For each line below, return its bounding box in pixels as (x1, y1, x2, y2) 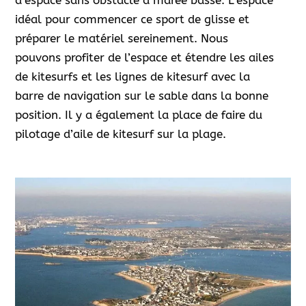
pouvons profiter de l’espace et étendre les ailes (15, 51, 275, 65)
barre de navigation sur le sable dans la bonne (15, 89, 269, 103)
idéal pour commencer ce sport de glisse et (15, 12, 250, 27)
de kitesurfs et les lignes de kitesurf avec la (15, 70, 251, 84)
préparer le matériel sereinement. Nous (15, 31, 229, 46)
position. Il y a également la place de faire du (15, 108, 263, 122)
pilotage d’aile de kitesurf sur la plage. (15, 127, 227, 141)
